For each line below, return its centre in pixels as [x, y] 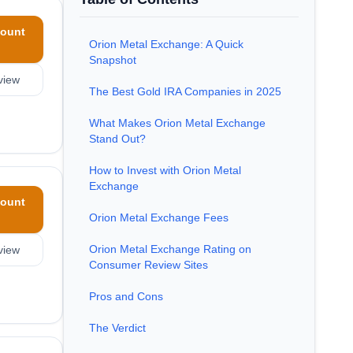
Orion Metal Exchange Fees [159, 217]
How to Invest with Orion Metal [165, 170]
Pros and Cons [126, 296]
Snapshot [113, 60]
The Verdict [117, 328]
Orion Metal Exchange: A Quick [166, 44]
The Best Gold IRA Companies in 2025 [185, 91]
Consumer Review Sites [149, 265]
